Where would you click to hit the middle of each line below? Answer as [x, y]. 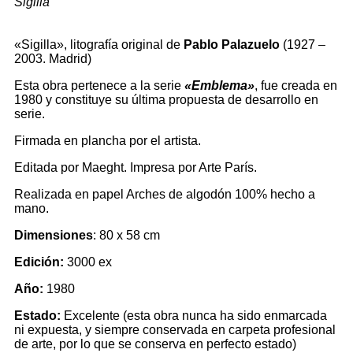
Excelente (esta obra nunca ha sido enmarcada [194, 316]
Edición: [39, 262]
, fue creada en [296, 85]
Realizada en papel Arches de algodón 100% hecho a [165, 194]
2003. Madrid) [53, 59]
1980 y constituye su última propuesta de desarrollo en [166, 100]
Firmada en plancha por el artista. [108, 141]
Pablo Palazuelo [232, 45]
